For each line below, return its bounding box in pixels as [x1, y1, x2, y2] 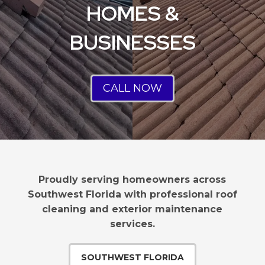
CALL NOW [103, 82, 162, 95]
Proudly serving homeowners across [38, 174, 227, 185]
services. [109, 218, 155, 230]
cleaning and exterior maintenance [42, 203, 223, 215]
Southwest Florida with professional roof [27, 189, 237, 200]
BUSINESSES [69, 28, 196, 57]
